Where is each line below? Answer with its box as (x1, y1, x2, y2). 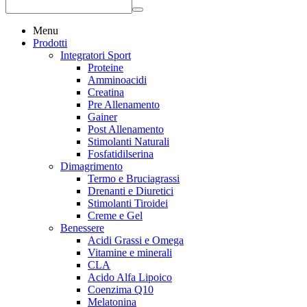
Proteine (88, 62, 123, 73)
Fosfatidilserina (88, 148, 153, 160)
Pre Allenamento (88, 99, 160, 110)
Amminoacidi (88, 74, 147, 86)
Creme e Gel (88, 210, 143, 221)
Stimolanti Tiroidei (88, 197, 168, 209)
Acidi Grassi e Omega (88, 234, 184, 246)
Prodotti (33, 37, 67, 49)
